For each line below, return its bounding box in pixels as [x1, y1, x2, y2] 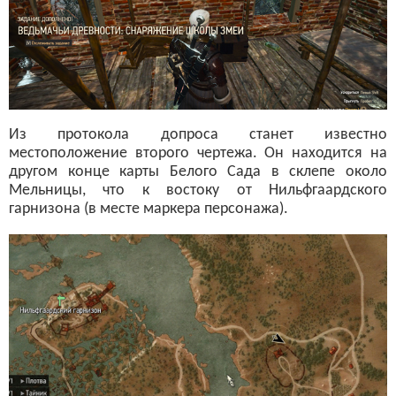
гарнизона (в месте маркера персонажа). [9, 200, 288, 217]
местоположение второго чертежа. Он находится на [9, 144, 387, 162]
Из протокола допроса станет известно [9, 126, 387, 143]
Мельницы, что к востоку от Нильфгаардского [9, 181, 387, 199]
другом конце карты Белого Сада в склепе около [9, 163, 387, 180]
